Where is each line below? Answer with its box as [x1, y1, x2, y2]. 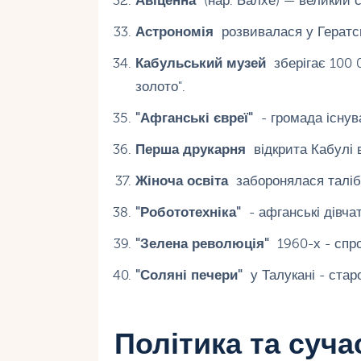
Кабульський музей [135, 56, 266, 72]
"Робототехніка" [135, 205, 241, 221]
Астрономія [135, 24, 214, 40]
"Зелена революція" [135, 236, 269, 252]
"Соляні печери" [135, 268, 243, 284]
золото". [135, 79, 185, 95]
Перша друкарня [135, 142, 246, 158]
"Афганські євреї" [135, 110, 253, 127]
